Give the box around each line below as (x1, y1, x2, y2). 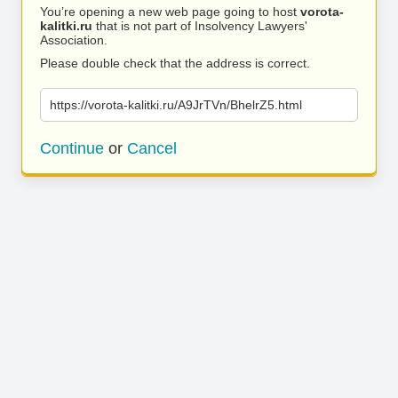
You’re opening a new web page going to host (40, 4, 300, 19)
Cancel (127, 139, 177, 157)
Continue (40, 139, 104, 157)
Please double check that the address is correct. (40, 56, 310, 70)
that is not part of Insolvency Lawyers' (92, 19, 307, 33)
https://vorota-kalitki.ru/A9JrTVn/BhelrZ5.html (50, 98, 302, 112)
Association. (40, 33, 107, 47)
